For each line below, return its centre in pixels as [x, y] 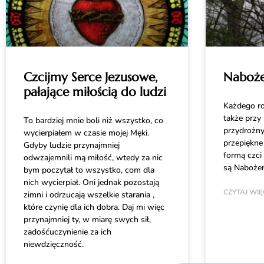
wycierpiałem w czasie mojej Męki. [86, 133]
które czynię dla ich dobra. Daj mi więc [94, 207]
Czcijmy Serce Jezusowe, [90, 77]
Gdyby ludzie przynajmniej [72, 146]
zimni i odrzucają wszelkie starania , [89, 195]
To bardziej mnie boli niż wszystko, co [93, 121]
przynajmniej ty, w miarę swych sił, [87, 220]
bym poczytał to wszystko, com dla [89, 170]
